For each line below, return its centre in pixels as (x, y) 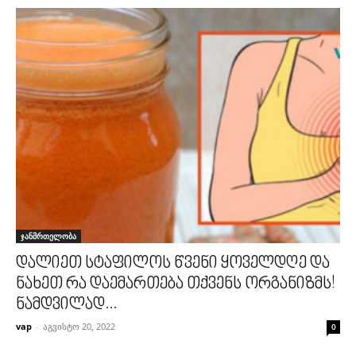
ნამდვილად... (66, 306)
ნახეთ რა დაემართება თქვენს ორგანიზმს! (176, 285)
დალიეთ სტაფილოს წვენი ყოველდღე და (173, 264)
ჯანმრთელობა (48, 236)
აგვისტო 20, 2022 (79, 327)
